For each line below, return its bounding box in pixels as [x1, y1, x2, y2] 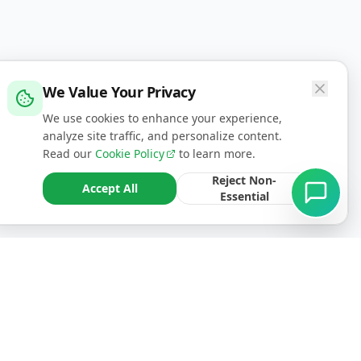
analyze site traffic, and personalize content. [43, 128, 282, 143]
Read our [43, 146, 95, 161]
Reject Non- [212, 172, 276, 188]
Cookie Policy [95, 146, 164, 161]
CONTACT [114, 314, 168, 328]
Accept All [81, 180, 138, 196]
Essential [219, 189, 269, 204]
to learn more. [176, 146, 255, 161]
